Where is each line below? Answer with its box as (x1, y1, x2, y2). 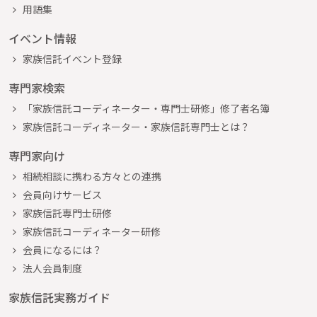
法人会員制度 (23, 260, 82, 275)
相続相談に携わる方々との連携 (23, 168, 161, 183)
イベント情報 (8, 29, 76, 47)
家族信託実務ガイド (8, 288, 110, 306)
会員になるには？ (23, 242, 102, 257)
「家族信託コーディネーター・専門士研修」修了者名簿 (23, 100, 270, 115)
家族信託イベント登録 (23, 51, 122, 66)
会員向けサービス (23, 187, 102, 202)
